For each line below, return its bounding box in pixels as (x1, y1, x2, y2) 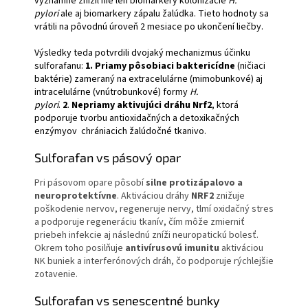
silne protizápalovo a (146, 175, 243, 190)
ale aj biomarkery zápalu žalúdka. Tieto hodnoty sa (58, 6, 269, 21)
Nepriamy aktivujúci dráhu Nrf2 (71, 98, 212, 112)
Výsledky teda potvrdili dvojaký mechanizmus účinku (34, 45, 250, 60)
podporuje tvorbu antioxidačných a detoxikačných (34, 111, 239, 125)
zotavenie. (34, 267, 78, 281)
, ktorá (212, 98, 239, 112)
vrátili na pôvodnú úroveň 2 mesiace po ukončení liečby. (34, 19, 265, 34)
